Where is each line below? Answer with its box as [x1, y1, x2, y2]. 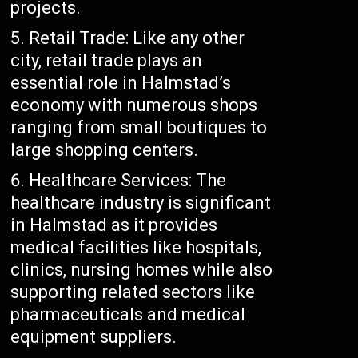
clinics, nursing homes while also [10, 260, 273, 280]
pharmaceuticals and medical [10, 304, 246, 325]
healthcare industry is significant [10, 193, 272, 213]
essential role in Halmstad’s [10, 73, 232, 93]
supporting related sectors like [10, 282, 256, 303]
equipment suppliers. [10, 327, 177, 348]
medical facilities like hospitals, [10, 237, 262, 258]
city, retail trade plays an [10, 50, 203, 71]
